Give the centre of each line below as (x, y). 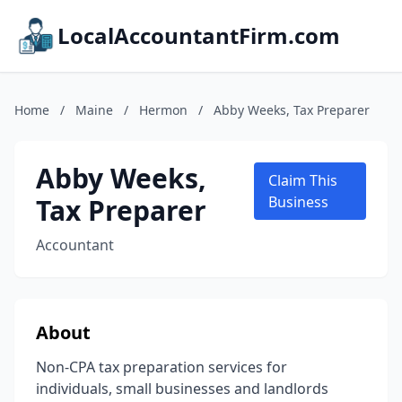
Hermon (163, 110)
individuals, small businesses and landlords (182, 389)
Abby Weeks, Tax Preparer (292, 110)
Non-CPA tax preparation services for (162, 367)
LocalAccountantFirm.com (199, 35)
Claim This (303, 180)
